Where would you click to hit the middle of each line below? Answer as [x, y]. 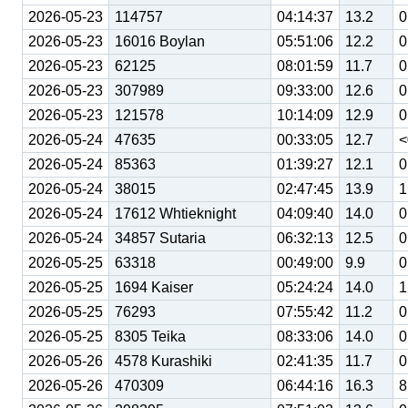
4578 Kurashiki [163, 362]
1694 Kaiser [154, 288]
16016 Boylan [160, 42]
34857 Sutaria [160, 239]
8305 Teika [150, 337]
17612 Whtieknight [175, 214]
